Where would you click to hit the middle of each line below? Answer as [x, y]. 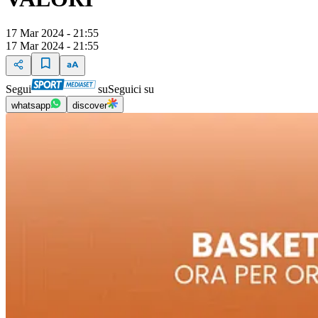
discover [90, 106]
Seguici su [131, 89]
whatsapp [31, 106]
